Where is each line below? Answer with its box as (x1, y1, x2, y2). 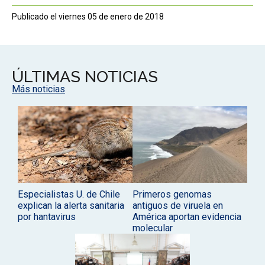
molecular (132, 222, 173, 234)
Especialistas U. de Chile (18, 188, 120, 200)
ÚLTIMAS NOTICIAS (12, 67, 158, 86)
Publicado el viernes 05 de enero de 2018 (12, 12, 164, 22)
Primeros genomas (132, 188, 212, 200)
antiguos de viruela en (132, 199, 223, 211)
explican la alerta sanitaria (18, 199, 124, 211)
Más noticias (12, 83, 65, 95)
